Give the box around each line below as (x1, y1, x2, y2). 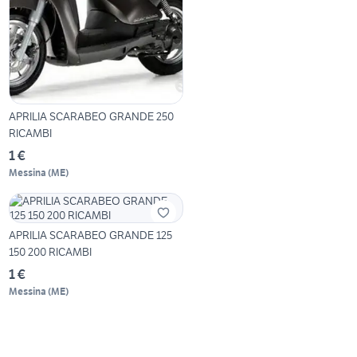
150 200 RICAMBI (9, 245, 92, 260)
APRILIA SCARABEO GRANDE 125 (9, 228, 173, 243)
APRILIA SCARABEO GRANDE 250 (9, 109, 175, 124)
